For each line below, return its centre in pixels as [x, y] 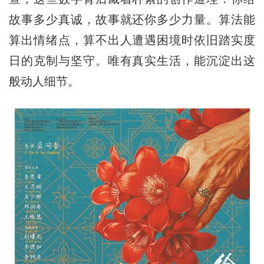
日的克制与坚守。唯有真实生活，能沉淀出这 [132, 60]
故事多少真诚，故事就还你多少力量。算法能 [132, 19]
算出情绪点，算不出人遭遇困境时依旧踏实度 [132, 40]
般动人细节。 [44, 81]
